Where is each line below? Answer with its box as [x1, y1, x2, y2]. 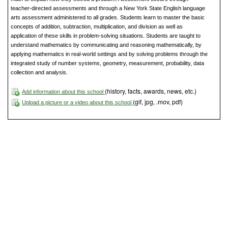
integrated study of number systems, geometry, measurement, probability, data [11, 60, 204, 67]
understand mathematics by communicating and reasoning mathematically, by [11, 42, 202, 48]
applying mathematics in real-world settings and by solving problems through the [11, 51, 208, 58]
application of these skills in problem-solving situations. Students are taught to [11, 33, 201, 39]
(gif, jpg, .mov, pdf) [133, 97, 183, 106]
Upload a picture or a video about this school [22, 99, 133, 106]
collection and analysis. [11, 69, 68, 76]
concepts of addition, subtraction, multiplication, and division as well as [11, 23, 183, 30]
